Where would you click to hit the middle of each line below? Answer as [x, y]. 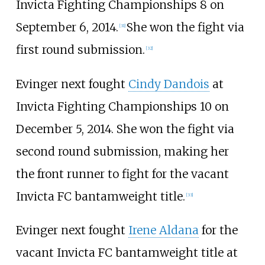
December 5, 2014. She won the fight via [125, 129]
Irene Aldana [163, 230]
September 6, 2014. [67, 28]
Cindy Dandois [169, 84]
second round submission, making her [122, 151]
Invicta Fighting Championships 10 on [122, 106]
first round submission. [80, 50]
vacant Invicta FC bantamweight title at [127, 252]
